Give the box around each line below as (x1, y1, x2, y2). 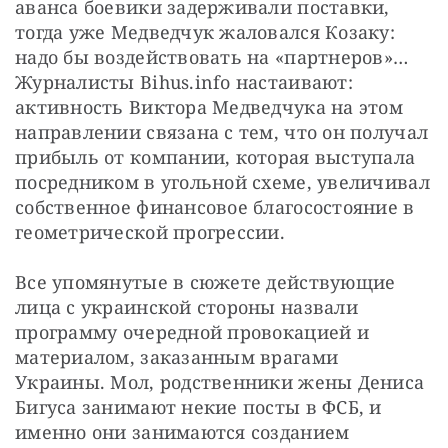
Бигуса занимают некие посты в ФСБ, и (15, 394, 382, 419)
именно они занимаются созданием (15, 419, 350, 444)
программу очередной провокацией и (15, 319, 369, 344)
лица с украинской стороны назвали (15, 294, 358, 319)
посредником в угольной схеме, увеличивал (15, 169, 430, 194)
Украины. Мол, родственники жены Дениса (15, 369, 425, 394)
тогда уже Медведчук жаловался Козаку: (15, 19, 395, 44)
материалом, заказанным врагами (15, 344, 339, 369)
